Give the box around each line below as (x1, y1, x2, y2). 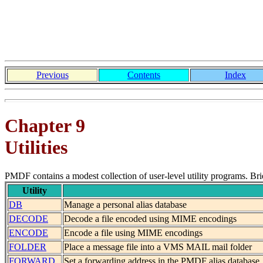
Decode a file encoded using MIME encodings (64, 214, 237, 224)
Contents (127, 70, 160, 80)
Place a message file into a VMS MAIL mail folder (64, 242, 252, 252)
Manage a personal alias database (64, 200, 187, 210)
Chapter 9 (5, 114, 85, 136)
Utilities (5, 136, 68, 158)
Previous (36, 70, 69, 80)
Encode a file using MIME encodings (64, 228, 203, 238)
